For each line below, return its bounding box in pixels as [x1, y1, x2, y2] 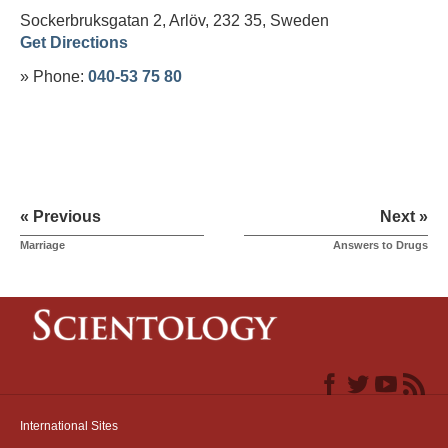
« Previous [20, 207, 101, 225]
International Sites [20, 418, 118, 433]
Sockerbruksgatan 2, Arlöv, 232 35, [20, 11, 270, 29]
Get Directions [20, 33, 128, 51]
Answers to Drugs [333, 238, 428, 251]
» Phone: [20, 67, 88, 85]
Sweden [270, 11, 329, 29]
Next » [380, 207, 428, 225]
